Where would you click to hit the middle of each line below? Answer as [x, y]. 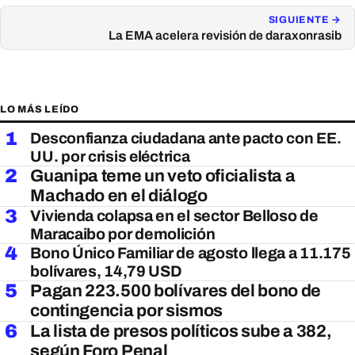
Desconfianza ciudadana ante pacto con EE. [186, 139]
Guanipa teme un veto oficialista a [163, 176]
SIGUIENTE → [305, 19]
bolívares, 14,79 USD [106, 272]
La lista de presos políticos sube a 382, [181, 332]
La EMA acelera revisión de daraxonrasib [225, 35]
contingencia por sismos [126, 311]
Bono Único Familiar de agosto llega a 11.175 [191, 254]
